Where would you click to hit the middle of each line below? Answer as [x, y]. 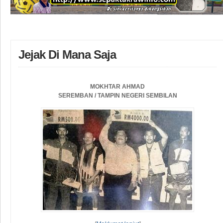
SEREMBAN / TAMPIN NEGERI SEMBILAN [117, 95]
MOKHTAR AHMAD [118, 86]
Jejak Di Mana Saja [67, 54]
